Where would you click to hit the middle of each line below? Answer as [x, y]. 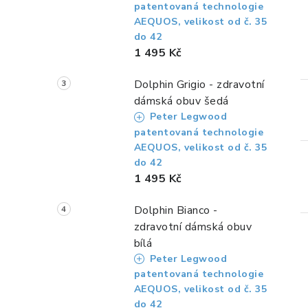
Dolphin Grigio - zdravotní [199, 85]
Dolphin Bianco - [176, 210]
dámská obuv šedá [181, 101]
